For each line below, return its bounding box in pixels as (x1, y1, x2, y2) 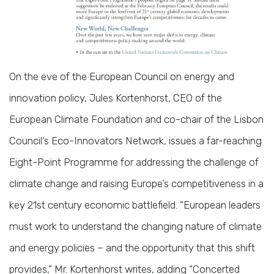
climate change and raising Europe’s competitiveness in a (9, 177, 264, 190)
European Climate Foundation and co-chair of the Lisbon (9, 113, 264, 125)
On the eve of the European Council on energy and (9, 70, 234, 83)
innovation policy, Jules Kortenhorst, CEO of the (9, 92, 222, 104)
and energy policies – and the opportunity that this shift (9, 242, 255, 254)
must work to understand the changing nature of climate (9, 220, 262, 232)
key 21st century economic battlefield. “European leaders (9, 199, 261, 211)
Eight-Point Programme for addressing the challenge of (9, 156, 259, 168)
